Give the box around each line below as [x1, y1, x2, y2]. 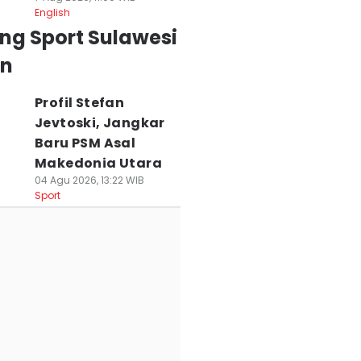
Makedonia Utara [34, 154, 162, 172]
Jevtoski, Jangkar [34, 114, 165, 132]
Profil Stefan [34, 93, 125, 112]
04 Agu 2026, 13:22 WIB [34, 173, 144, 187]
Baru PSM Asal [34, 134, 136, 152]
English [34, 6, 70, 19]
